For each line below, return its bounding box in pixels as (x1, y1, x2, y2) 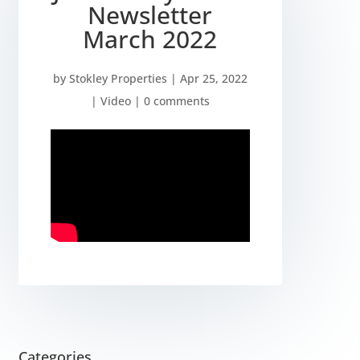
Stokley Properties (68, 70, 167, 86)
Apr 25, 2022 (179, 70, 247, 86)
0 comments (143, 92, 210, 108)
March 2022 (83, 22, 218, 55)
